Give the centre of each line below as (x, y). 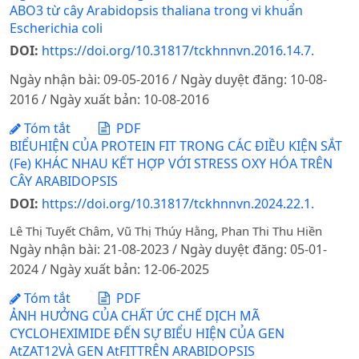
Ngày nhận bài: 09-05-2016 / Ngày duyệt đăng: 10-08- (168, 80)
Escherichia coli (56, 28)
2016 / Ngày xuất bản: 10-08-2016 (109, 100)
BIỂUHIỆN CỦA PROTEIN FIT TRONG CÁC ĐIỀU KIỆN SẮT (176, 145)
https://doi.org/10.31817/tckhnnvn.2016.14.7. (178, 51)
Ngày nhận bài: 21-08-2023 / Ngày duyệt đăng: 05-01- (168, 250)
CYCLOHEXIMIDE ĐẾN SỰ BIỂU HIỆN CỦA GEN (147, 333)
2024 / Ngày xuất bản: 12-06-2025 (109, 270)
